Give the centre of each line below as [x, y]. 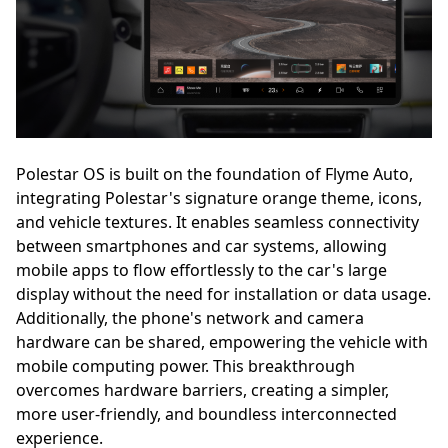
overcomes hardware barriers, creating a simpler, [202, 389]
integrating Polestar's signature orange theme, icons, [219, 197]
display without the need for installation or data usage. [223, 293]
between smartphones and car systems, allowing [201, 245]
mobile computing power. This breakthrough [185, 365]
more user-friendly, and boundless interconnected [206, 413]
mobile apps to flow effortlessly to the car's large [201, 269]
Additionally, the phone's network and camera [190, 317]
